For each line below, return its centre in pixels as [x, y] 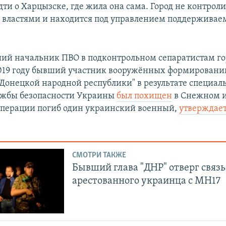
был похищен [145, 96]
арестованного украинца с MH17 [147, 181]
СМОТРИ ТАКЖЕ [99, 156]
